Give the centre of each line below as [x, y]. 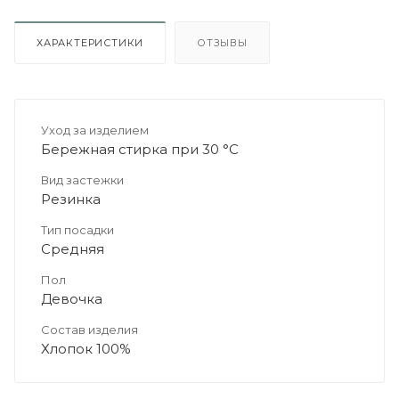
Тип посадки [77, 230]
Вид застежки [82, 180]
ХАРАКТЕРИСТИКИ [90, 43]
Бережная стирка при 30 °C [140, 149]
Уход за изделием [95, 130]
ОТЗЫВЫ [222, 43]
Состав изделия [90, 330]
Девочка [72, 299]
